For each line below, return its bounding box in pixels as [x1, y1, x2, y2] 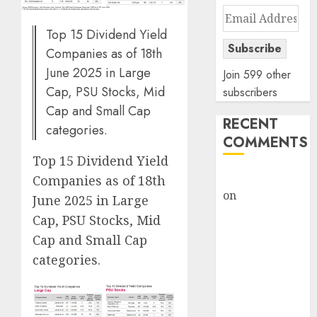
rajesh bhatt [223, 170, 289, 185]
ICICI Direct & [223, 294, 299, 309]
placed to [223, 205, 273, 221]
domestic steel [223, 258, 301, 274]
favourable [223, 241, 283, 256]
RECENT [223, 114, 279, 134]
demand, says [223, 276, 296, 292]
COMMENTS [223, 132, 309, 153]
